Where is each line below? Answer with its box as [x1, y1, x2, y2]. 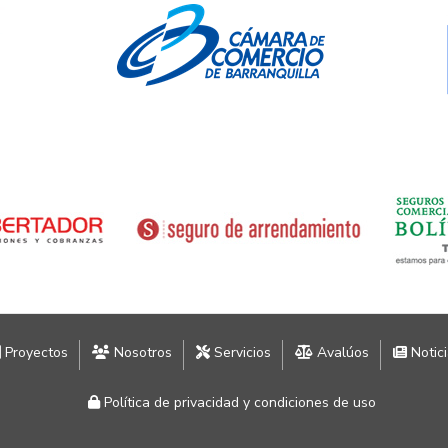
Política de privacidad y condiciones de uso [100, 393, 376, 413]
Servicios [210, 343, 271, 363]
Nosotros [110, 343, 172, 363]
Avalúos [313, 343, 369, 363]
